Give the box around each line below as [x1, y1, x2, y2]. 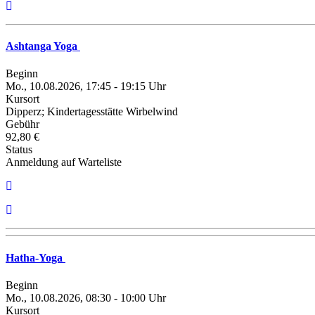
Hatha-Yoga [6, 251, 65, 264]
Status [6, 143, 32, 156]
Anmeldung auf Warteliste [6, 156, 122, 169]
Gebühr [6, 118, 39, 131]
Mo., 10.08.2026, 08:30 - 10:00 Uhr [6, 291, 166, 304]
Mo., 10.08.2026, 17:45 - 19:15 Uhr [6, 80, 166, 93]
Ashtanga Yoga [6, 40, 80, 53]
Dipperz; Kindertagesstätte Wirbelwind [6, 105, 178, 118]
